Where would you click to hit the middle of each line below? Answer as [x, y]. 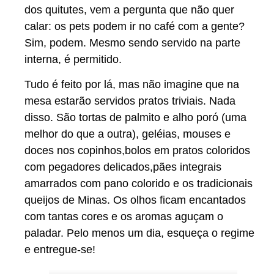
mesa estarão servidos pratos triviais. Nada [130, 101]
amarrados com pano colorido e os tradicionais [139, 183]
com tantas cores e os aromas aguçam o [124, 216]
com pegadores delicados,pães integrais [123, 167]
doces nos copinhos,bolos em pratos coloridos [137, 150]
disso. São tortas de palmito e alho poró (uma [135, 117]
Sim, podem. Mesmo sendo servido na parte [132, 43]
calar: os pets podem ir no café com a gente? [135, 26]
